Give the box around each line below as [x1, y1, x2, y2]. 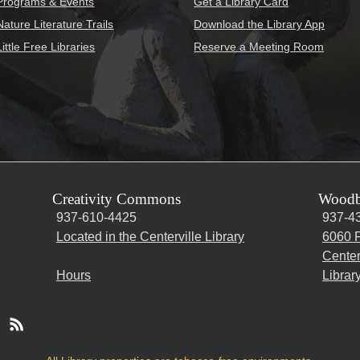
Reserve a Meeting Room [194, 39, 325, 53]
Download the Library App [194, 17, 325, 31]
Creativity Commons [52, 190, 181, 208]
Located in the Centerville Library [56, 230, 244, 244]
